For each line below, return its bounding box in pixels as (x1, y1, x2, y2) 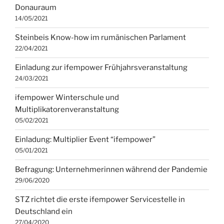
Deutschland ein (15, 207, 72, 216)
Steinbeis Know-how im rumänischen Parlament (15, 33, 186, 42)
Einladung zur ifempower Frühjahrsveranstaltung (15, 63, 187, 72)
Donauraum (15, 3, 56, 12)
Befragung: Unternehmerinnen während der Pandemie (15, 165, 207, 174)
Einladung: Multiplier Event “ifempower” (15, 135, 155, 144)
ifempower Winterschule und (15, 93, 119, 102)
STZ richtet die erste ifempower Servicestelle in (15, 195, 185, 204)
